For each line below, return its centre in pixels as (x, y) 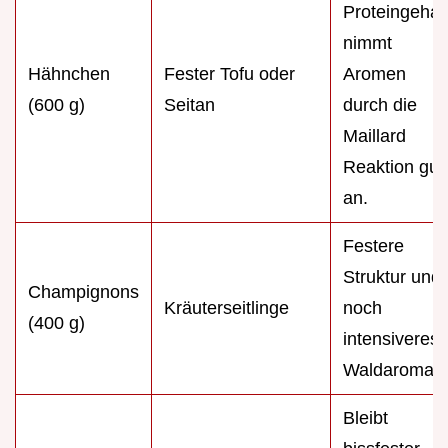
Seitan (189, 104)
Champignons (83, 291)
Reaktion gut (393, 166)
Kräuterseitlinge (226, 307)
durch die (380, 104)
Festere (373, 245)
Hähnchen (69, 73)
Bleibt (365, 417)
